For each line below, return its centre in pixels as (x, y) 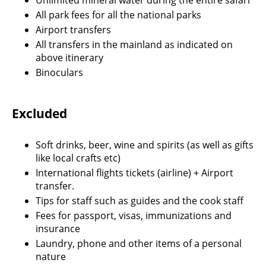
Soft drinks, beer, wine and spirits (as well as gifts (145, 145)
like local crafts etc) (78, 158)
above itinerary (69, 57)
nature (51, 256)
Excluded (39, 113)
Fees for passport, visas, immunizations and (134, 215)
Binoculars (59, 72)
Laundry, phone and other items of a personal (139, 243)
